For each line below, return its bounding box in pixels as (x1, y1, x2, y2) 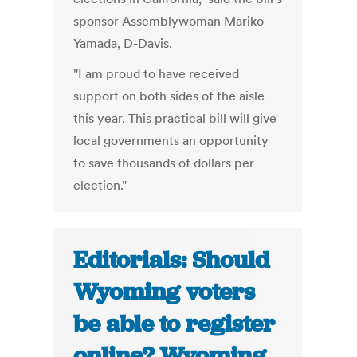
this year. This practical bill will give (73, 110, 277, 127)
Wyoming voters (73, 277, 256, 308)
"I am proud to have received (73, 65, 240, 82)
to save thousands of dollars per (73, 155, 255, 171)
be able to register (73, 308, 276, 339)
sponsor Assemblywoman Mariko (73, 13, 265, 29)
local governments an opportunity (73, 132, 269, 149)
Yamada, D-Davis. (73, 35, 173, 52)
